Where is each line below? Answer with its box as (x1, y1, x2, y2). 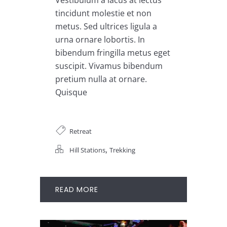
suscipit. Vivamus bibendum (55, 60, 163, 71)
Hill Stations (69, 145, 105, 155)
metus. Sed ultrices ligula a (55, 20, 157, 32)
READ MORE (55, 184, 98, 195)
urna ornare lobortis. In (55, 33, 145, 45)
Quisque (55, 86, 87, 98)
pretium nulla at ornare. (55, 73, 147, 85)
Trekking (109, 145, 135, 155)
